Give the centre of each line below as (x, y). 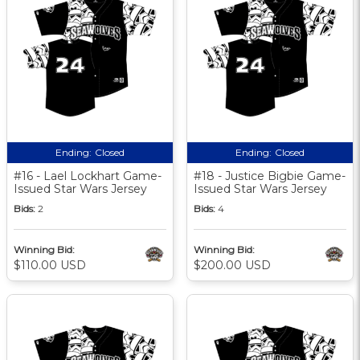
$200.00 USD (232, 265)
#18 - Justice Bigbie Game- (270, 176)
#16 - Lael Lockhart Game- (88, 176)
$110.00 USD (50, 265)
